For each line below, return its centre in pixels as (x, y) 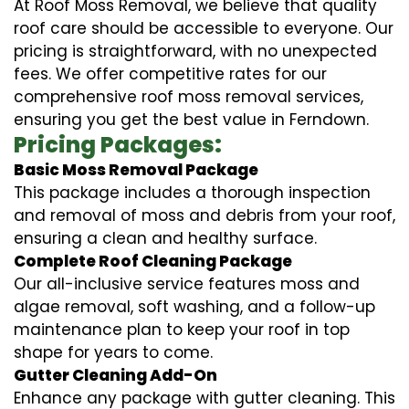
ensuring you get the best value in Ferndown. (191, 119)
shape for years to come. (113, 352)
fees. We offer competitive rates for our (170, 73)
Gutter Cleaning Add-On (115, 375)
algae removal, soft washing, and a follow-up (194, 306)
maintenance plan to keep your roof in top (182, 329)
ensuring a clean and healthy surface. (165, 238)
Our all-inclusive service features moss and (187, 283)
